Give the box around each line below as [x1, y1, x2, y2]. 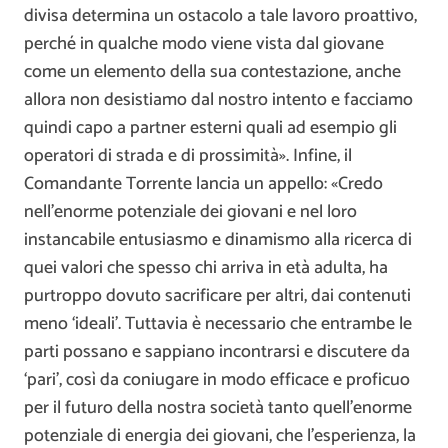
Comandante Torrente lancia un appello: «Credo [24, 168, 383, 199]
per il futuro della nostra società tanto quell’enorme [24, 392, 412, 423]
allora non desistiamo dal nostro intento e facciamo [24, 84, 413, 115]
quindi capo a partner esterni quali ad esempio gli [24, 112, 397, 143]
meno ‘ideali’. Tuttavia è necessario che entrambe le [24, 308, 412, 339]
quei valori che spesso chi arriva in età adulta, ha [24, 252, 388, 283]
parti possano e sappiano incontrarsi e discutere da [24, 336, 410, 367]
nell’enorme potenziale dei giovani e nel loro [24, 196, 357, 227]
